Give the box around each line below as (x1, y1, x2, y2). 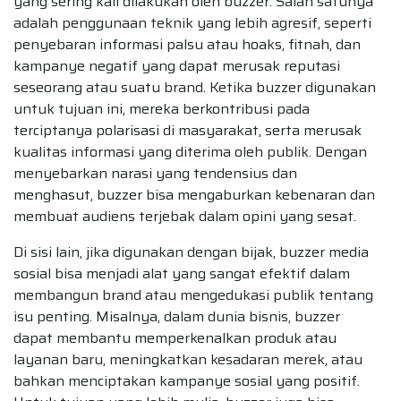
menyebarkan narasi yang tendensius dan (13, 161, 297, 184)
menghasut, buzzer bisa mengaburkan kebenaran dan (13, 183, 375, 206)
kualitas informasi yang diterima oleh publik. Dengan (13, 140, 367, 163)
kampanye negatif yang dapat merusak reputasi (13, 54, 340, 77)
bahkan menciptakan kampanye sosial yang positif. (13, 369, 360, 392)
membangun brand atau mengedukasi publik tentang (13, 283, 373, 306)
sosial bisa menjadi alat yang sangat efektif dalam (13, 261, 350, 285)
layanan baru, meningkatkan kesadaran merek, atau (13, 347, 363, 371)
